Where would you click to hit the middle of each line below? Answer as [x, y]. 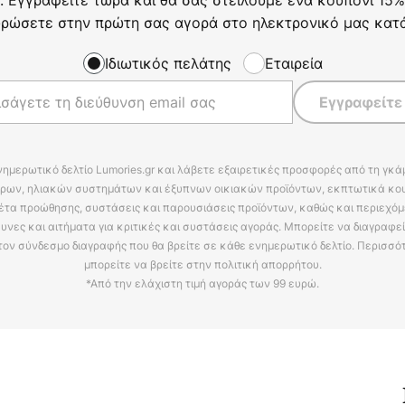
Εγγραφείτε [361, 103]
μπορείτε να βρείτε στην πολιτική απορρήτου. [202, 265]
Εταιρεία [293, 63]
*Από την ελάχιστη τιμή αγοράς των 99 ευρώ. [202, 284]
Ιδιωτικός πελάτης [168, 63]
